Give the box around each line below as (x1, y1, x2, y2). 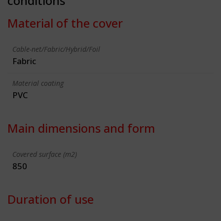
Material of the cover (7, 14, 123, 31)
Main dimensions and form (7, 119, 155, 136)
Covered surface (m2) (12, 149, 77, 159)
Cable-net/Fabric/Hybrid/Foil (12, 44, 100, 54)
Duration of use (7, 190, 94, 207)
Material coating (12, 78, 64, 88)
